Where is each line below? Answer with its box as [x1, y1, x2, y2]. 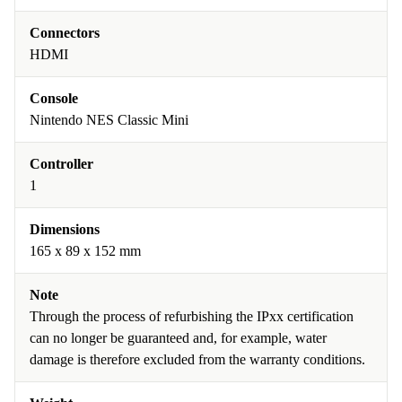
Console [30, 91, 78, 107]
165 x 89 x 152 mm [30, 243, 141, 259]
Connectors [30, 25, 100, 41]
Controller [30, 156, 93, 172]
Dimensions [30, 222, 100, 238]
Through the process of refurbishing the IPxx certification [30, 309, 354, 325]
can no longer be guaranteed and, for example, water [30, 330, 327, 346]
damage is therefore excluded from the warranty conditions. [30, 352, 365, 368]
